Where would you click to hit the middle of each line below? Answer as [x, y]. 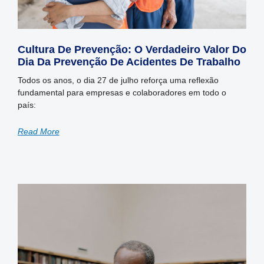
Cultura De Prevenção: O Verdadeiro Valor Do [132, 50]
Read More [38, 132]
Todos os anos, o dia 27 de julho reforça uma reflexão [118, 80]
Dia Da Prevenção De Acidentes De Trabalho [129, 62]
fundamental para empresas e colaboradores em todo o [122, 93]
